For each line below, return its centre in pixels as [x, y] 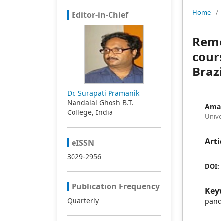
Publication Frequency [115, 186]
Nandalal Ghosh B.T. [100, 102]
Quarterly [83, 201]
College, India [90, 112]
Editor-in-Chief [100, 15]
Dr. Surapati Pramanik [103, 93]
